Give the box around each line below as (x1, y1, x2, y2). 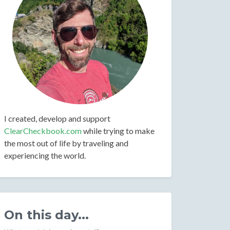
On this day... (4, 207, 89, 222)
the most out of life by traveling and (4, 138, 128, 148)
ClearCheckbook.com (4, 126, 82, 136)
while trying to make (82, 126, 155, 136)
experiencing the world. (4, 150, 86, 160)
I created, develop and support (4, 113, 110, 123)
